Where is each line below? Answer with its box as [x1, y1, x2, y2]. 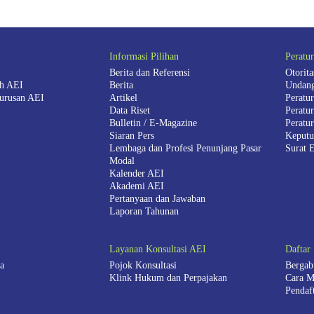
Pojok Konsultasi [109, 260, 177, 271]
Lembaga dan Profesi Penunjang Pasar [109, 143, 261, 154]
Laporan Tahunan [109, 206, 179, 217]
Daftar [285, 244, 310, 255]
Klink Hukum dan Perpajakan [109, 273, 227, 284]
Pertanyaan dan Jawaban [109, 193, 205, 205]
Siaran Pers [109, 130, 154, 142]
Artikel [109, 93, 137, 104]
